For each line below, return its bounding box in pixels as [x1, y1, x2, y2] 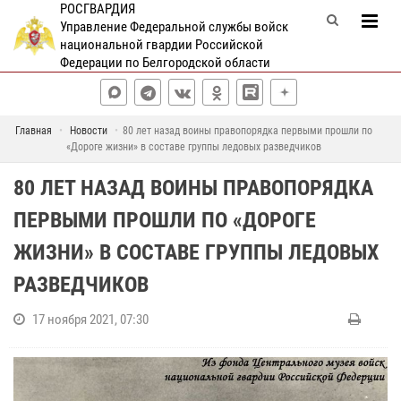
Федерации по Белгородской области [59, 55, 270, 71]
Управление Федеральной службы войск [59, 19, 288, 35]
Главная [15, 124, 52, 137]
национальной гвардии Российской [59, 37, 263, 53]
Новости [70, 124, 107, 137]
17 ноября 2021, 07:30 [32, 311, 149, 328]
